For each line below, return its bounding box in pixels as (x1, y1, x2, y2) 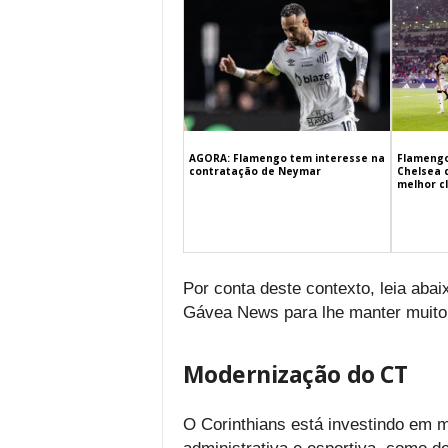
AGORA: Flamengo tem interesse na (188, 150, 385, 165)
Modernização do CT (182, 357, 408, 390)
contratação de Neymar (188, 163, 321, 178)
